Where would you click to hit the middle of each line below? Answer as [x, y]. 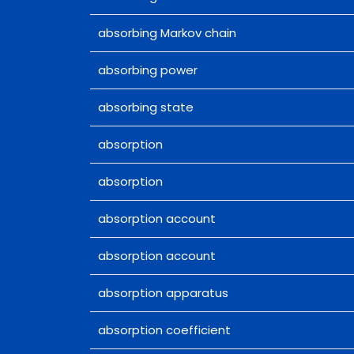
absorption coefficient [164, 330]
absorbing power [147, 70]
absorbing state [145, 107]
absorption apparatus [163, 293]
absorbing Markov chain [167, 33]
